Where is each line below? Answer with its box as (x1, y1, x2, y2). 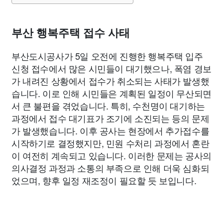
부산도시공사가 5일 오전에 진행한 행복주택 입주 (11, 49, 203, 62)
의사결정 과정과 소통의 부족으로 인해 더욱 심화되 (11, 161, 210, 174)
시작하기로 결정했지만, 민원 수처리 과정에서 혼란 (11, 136, 210, 149)
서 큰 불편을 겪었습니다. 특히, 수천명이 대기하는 (11, 99, 205, 112)
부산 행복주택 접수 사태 (11, 27, 130, 39)
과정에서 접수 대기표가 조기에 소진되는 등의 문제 (11, 111, 210, 124)
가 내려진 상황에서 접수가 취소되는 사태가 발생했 (11, 74, 210, 87)
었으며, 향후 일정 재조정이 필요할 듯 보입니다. (11, 174, 197, 187)
